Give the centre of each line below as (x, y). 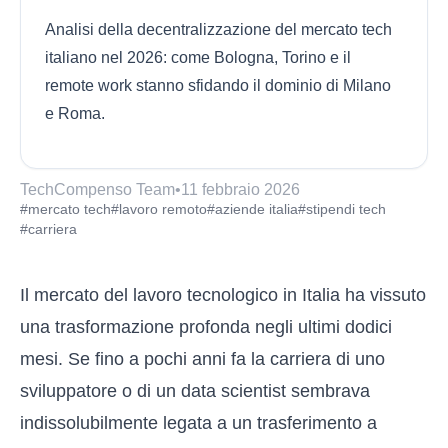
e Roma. (75, 113)
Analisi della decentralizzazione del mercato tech (218, 29)
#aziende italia (252, 209)
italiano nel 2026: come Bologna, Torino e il (198, 57)
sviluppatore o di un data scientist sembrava (195, 391)
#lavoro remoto (159, 209)
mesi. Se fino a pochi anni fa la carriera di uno (202, 359)
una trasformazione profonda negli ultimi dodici (206, 327)
